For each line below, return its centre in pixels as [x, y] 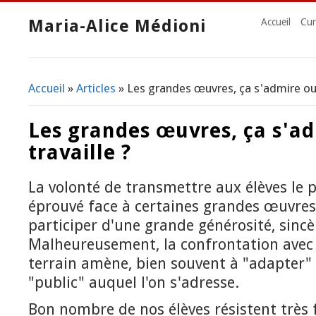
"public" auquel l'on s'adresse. [134, 283]
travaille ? [80, 153]
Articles [96, 88]
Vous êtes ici [71, 97]
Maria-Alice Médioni [117, 26]
